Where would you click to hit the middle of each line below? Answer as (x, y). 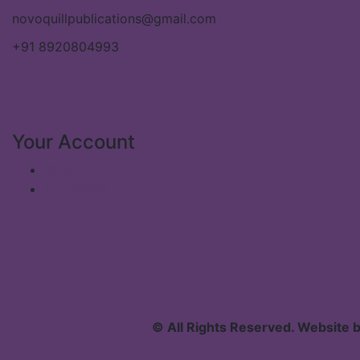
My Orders (76, 189)
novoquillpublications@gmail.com (114, 18)
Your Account (74, 142)
